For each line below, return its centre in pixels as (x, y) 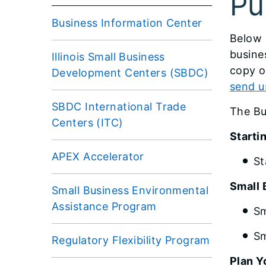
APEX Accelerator (98, 156)
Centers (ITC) (88, 122)
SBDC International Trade (119, 106)
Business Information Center (127, 23)
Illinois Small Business (108, 56)
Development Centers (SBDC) (130, 72)
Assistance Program (104, 206)
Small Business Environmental (130, 190)
